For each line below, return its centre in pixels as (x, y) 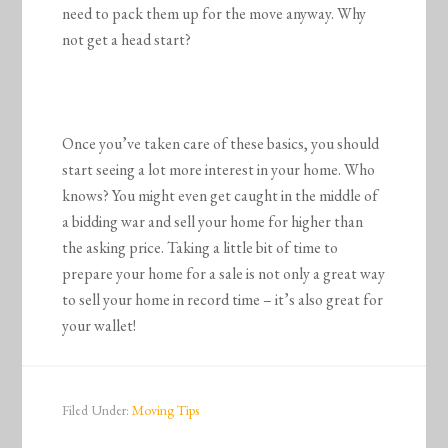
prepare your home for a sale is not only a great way (224, 273)
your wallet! (99, 325)
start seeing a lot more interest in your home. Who (219, 169)
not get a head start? (127, 39)
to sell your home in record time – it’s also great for (223, 299)
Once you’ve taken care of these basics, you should (221, 143)
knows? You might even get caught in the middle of (220, 195)
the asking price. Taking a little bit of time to (200, 247)
